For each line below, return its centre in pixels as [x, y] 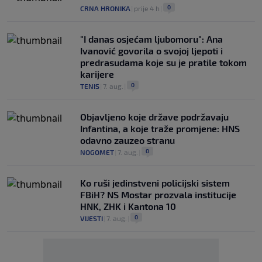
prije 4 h [147, 8]
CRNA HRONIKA [105, 8]
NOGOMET [97, 152]
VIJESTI [92, 218]
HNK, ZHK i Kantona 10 [128, 206]
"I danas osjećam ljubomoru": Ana [151, 39]
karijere [97, 74]
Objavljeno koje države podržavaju [154, 117]
